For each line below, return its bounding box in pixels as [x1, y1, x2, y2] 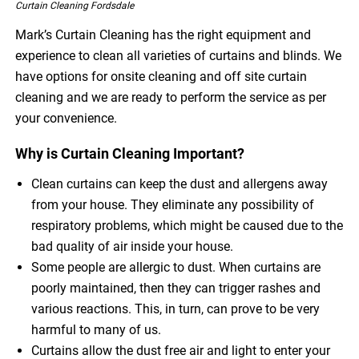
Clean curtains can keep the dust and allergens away [31, 176, 329, 192]
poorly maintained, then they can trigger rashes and [31, 280, 321, 296]
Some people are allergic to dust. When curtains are [31, 260, 321, 276]
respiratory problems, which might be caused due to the [31, 218, 344, 234]
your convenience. [15, 111, 118, 127]
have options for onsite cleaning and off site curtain [15, 69, 308, 85]
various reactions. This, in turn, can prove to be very [31, 301, 321, 317]
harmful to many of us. [31, 322, 162, 338]
